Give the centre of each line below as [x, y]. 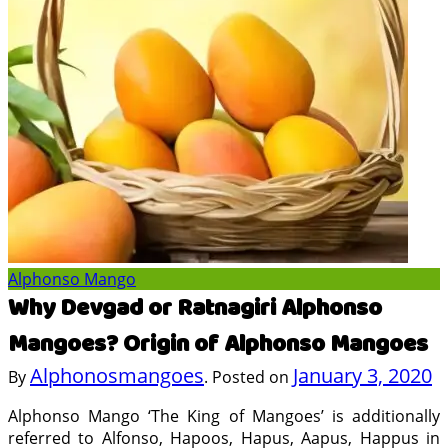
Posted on [250, 377]
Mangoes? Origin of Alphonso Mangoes [218, 344]
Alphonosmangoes [117, 375]
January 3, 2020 [362, 375]
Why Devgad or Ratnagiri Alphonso [195, 308]
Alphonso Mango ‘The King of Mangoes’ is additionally [224, 416]
